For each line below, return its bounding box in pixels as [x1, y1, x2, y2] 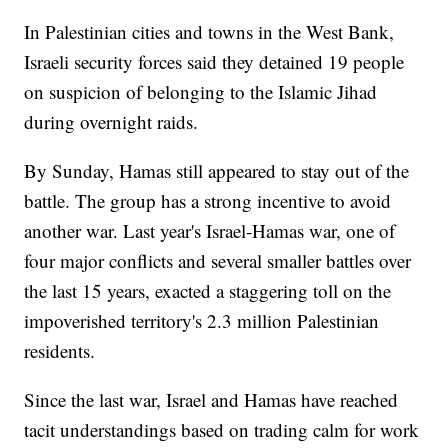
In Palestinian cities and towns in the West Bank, [24, 19, 395, 45]
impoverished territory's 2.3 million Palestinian [24, 308, 380, 334]
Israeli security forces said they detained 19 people [24, 49, 405, 75]
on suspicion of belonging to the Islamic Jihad [24, 79, 378, 105]
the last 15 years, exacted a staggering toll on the [24, 278, 392, 304]
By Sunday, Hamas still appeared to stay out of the [24, 158, 410, 184]
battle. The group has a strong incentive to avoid [24, 188, 392, 214]
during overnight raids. [24, 109, 199, 135]
